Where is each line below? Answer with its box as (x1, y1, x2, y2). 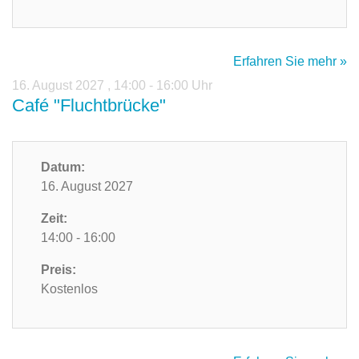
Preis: (41, 263, 76, 277)
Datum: (41, 160, 85, 175)
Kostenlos (41, 282, 98, 296)
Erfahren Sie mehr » (233, 54, 347, 69)
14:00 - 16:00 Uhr (114, 79, 212, 93)
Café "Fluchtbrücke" (12, 95, 166, 116)
